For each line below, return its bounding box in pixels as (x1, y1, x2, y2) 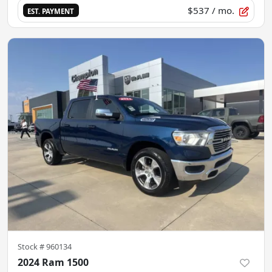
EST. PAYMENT (27, 6, 75, 16)
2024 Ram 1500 (18, 255, 89, 269)
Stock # (18, 240, 46, 252)
